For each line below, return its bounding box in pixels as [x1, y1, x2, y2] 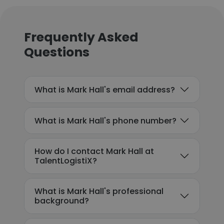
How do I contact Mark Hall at [34, 145, 154, 157]
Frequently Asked [24, 28, 138, 46]
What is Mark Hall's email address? [34, 83, 175, 95]
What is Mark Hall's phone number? [34, 114, 176, 126]
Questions [24, 43, 89, 61]
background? [34, 195, 89, 206]
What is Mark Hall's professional [34, 185, 163, 197]
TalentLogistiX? [34, 155, 97, 166]
